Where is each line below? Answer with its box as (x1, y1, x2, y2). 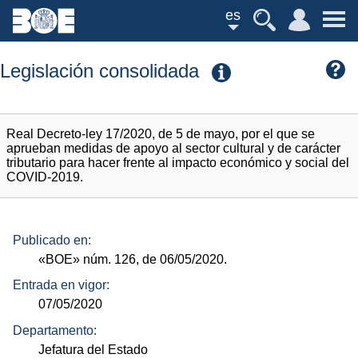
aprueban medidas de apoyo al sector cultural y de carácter (6, 141, 340, 156)
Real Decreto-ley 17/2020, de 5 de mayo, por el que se (6, 127, 315, 141)
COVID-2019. (6, 170, 83, 185)
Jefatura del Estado (38, 342, 149, 356)
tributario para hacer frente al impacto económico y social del (6, 156, 349, 170)
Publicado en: (13, 233, 91, 247)
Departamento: (13, 323, 97, 337)
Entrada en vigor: (13, 278, 109, 292)
